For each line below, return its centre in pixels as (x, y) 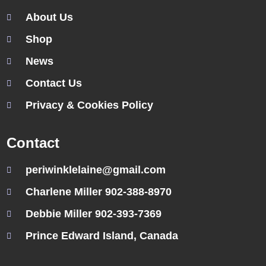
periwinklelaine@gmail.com (96, 170)
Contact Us (54, 83)
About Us (50, 18)
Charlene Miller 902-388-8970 (99, 192)
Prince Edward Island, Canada (102, 236)
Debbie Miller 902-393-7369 (94, 214)
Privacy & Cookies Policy (90, 105)
